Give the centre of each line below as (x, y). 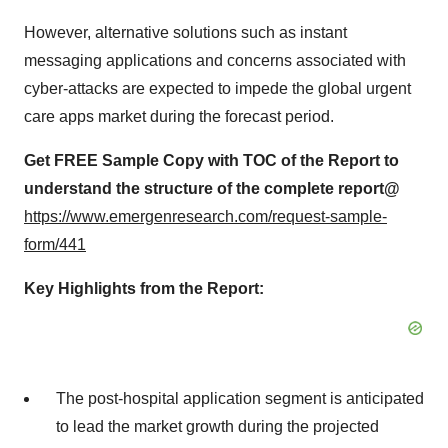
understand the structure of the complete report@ (212, 188)
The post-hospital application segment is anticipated (240, 398)
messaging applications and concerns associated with (215, 60)
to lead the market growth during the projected (217, 426)
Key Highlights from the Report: (144, 288)
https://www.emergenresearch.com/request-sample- (205, 216)
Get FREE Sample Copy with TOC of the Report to (211, 160)
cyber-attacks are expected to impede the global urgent (217, 88)
